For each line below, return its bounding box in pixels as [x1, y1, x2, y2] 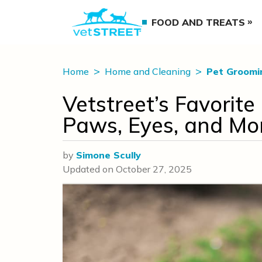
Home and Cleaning [105, 65, 193, 77]
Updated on [63, 163, 116, 175]
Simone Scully [76, 149, 141, 161]
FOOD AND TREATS [151, 16, 246, 28]
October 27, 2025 [116, 163, 192, 175]
